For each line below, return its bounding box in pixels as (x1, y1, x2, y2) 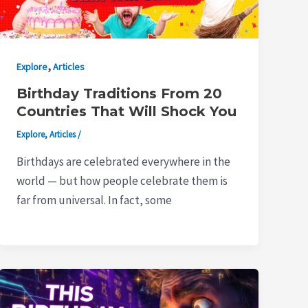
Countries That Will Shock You (16, 103, 237, 120)
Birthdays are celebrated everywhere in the (16, 154, 231, 170)
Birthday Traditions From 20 (16, 85, 223, 102)
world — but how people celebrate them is (16, 173, 228, 189)
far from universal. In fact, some (16, 192, 173, 208)
